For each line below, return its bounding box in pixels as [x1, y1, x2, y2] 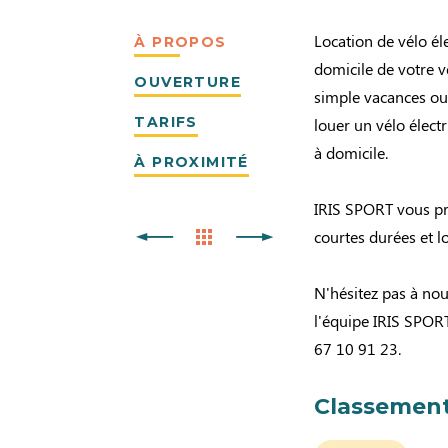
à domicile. [314, 142, 389, 163]
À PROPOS [134, 33, 227, 51]
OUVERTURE [134, 73, 241, 91]
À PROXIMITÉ [134, 153, 249, 171]
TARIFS [134, 113, 198, 131]
